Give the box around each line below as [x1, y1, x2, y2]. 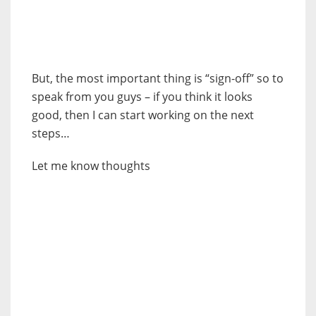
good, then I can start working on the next [32, 107, 254, 123]
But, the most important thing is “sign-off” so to [32, 71, 284, 87]
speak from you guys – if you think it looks [32, 89, 253, 105]
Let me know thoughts [32, 158, 150, 174]
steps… [32, 126, 70, 142]
